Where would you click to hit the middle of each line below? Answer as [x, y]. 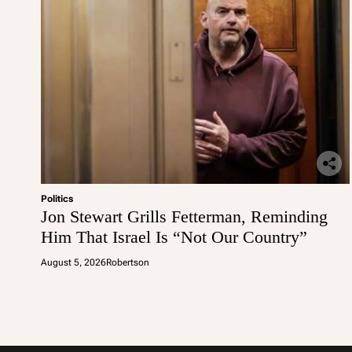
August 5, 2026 [73, 262]
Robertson [128, 262]
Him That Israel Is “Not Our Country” [176, 237]
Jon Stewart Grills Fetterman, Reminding [184, 216]
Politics [57, 199]
